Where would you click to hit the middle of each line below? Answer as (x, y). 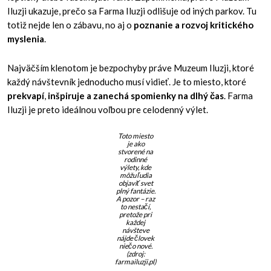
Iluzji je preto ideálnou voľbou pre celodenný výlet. (108, 110)
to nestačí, (135, 207)
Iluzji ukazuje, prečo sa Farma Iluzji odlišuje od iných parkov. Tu (132, 11)
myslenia (26, 39)
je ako (135, 144)
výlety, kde (135, 168)
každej (135, 223)
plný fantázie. (135, 191)
